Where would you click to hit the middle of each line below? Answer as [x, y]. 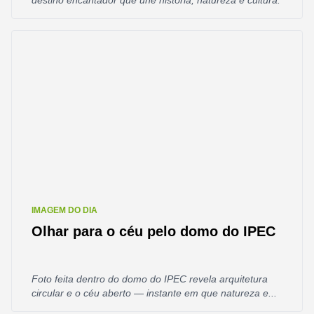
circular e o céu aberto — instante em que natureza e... [154, 293]
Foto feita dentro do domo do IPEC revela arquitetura [150, 279]
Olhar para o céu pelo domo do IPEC [153, 231]
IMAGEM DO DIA [64, 210]
